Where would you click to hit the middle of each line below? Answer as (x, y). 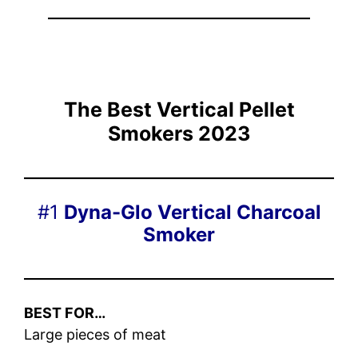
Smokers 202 (173, 134)
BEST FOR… (65, 313)
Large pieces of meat (95, 335)
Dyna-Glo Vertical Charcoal (192, 213)
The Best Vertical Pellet (179, 110)
